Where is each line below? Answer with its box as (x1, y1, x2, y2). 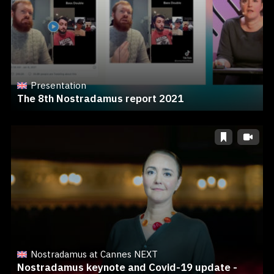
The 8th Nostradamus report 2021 (17, 92, 183, 106)
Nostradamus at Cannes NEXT (30, 248, 158, 261)
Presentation (30, 80, 86, 92)
